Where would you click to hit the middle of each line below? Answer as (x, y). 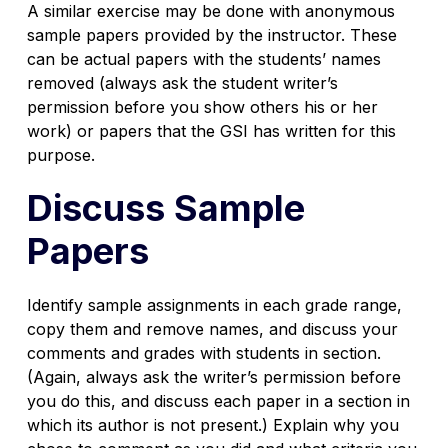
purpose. (60, 154)
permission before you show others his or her (202, 106)
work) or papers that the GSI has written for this (211, 130)
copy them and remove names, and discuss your (212, 328)
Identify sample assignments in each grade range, (214, 304)
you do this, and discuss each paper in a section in (218, 400)
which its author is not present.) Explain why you (212, 424)
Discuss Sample (165, 207)
